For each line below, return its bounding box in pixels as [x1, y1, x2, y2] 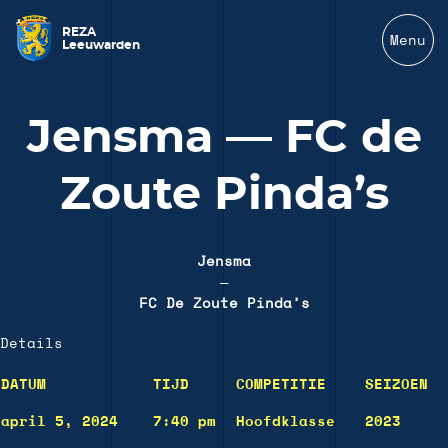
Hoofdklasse [236, 415, 335, 430]
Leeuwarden [62, 39, 141, 51]
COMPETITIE [236, 378, 326, 393]
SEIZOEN [365, 378, 428, 393]
